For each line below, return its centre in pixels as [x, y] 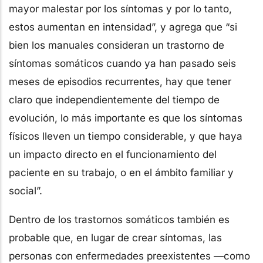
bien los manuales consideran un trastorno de [117, 45]
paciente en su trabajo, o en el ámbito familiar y [121, 173]
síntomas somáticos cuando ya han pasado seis [122, 64]
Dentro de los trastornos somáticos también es [119, 220]
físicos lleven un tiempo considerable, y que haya [126, 136]
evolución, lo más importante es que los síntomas [126, 118]
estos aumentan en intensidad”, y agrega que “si [123, 27]
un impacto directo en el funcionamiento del [113, 155]
